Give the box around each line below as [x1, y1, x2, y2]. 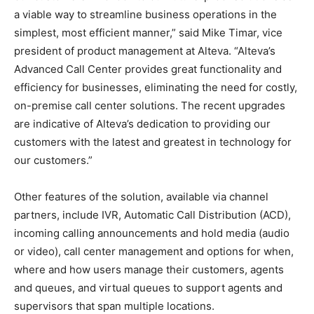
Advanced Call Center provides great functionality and [14, 62, 282, 76]
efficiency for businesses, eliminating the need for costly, [14, 80, 297, 94]
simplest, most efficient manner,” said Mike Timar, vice [14, 25, 282, 39]
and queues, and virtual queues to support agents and [14, 280, 282, 294]
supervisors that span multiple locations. [14, 299, 214, 313]
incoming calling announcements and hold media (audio [14, 226, 289, 240]
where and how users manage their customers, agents [14, 262, 284, 276]
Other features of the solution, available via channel [14, 189, 268, 203]
